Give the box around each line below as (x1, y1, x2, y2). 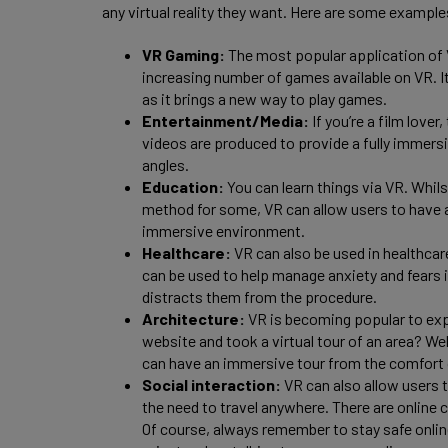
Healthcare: (142, 243, 234, 263)
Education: (142, 177, 224, 197)
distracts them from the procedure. (142, 287, 380, 307)
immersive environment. (142, 221, 308, 241)
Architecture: (142, 309, 248, 329)
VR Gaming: (142, 45, 225, 65)
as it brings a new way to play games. (142, 89, 390, 109)
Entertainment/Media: (142, 111, 309, 131)
